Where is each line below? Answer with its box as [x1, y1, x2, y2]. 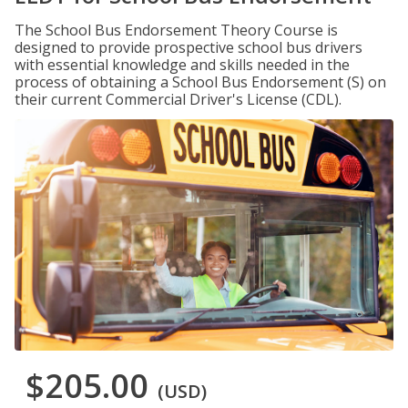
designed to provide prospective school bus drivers [15, 37, 362, 57]
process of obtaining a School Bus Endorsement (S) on [15, 72, 386, 92]
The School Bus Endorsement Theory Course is [15, 20, 338, 40]
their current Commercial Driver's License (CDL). [15, 89, 342, 109]
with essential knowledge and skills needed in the [15, 55, 350, 75]
